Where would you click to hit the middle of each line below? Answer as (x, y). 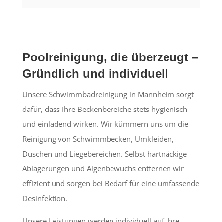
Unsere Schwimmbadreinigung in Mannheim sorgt (108, 94)
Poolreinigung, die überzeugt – (110, 57)
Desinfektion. (45, 198)
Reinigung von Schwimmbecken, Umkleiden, (98, 139)
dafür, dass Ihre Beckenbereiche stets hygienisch (105, 109)
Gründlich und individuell (95, 73)
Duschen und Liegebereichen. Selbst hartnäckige (104, 153)
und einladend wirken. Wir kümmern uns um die (105, 124)
